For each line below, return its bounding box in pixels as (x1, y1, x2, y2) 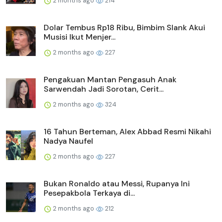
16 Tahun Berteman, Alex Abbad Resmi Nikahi (44, 126, 211, 137)
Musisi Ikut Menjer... (44, 32, 115, 43)
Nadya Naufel (44, 136, 93, 147)
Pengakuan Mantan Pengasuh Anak (44, 74, 176, 85)
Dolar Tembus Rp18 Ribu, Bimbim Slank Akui (44, 22, 205, 33)
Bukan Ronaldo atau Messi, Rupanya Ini (44, 178, 190, 189)
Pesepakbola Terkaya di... (44, 188, 135, 199)
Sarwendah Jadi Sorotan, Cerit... (44, 84, 164, 95)
